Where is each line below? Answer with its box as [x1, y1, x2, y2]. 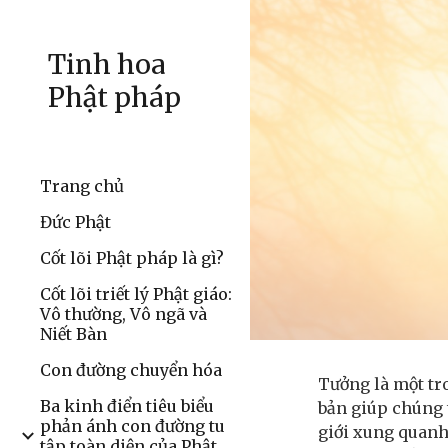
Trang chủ [40, 176, 124, 196]
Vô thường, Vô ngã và [40, 304, 207, 324]
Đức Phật [40, 212, 111, 232]
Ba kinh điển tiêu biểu [40, 396, 214, 416]
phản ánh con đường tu [40, 416, 225, 436]
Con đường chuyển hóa [40, 360, 222, 380]
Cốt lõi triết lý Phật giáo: [40, 284, 232, 304]
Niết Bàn [40, 324, 107, 344]
